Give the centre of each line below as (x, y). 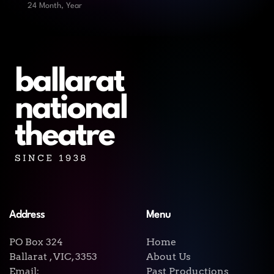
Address (27, 215)
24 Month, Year (55, 6)
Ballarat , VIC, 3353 (53, 257)
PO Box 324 (36, 242)
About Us (168, 257)
